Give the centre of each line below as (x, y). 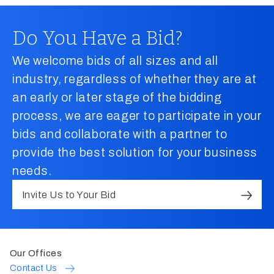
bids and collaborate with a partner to (120, 134)
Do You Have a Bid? (98, 38)
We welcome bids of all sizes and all (115, 61)
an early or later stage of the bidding (117, 97)
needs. (32, 171)
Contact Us (34, 268)
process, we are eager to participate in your (137, 116)
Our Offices (36, 253)
